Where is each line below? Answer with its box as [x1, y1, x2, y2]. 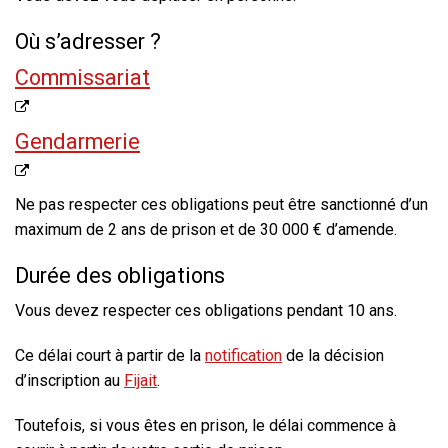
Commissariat [15, 65, 150, 91]
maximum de [15, 220, 108, 240]
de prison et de [146, 220, 260, 240]
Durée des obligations [15, 263, 225, 289]
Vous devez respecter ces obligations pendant [15, 301, 347, 321]
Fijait [124, 371, 157, 391]
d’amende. [322, 220, 397, 240]
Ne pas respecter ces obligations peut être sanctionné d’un [15, 195, 428, 215]
